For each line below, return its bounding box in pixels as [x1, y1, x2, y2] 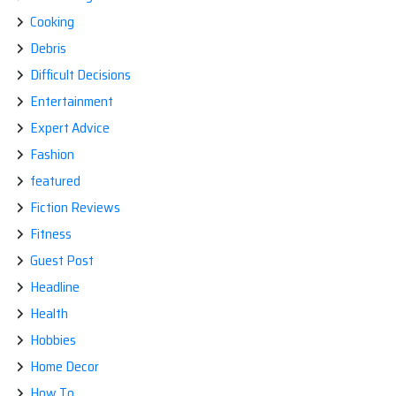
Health [30, 302, 68, 325]
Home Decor [30, 355, 99, 378]
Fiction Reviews [30, 196, 120, 219]
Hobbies [30, 329, 76, 352]
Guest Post [30, 249, 94, 272]
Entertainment [30, 90, 113, 113]
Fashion [30, 143, 74, 166]
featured [30, 170, 80, 193]
